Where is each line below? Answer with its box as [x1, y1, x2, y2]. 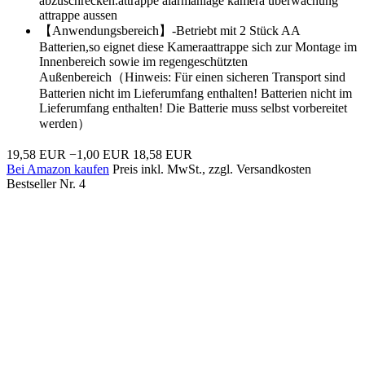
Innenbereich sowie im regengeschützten [39, 54, 248, 68]
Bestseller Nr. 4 [7, 176, 86, 191]
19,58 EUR [7, 147, 66, 161]
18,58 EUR [133, 147, 192, 161]
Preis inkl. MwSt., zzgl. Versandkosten [112, 161, 311, 176]
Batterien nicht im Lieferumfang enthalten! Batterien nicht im [39, 86, 352, 100]
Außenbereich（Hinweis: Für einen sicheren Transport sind [39, 69, 345, 84]
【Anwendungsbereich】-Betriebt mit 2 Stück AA [39, 23, 300, 37]
